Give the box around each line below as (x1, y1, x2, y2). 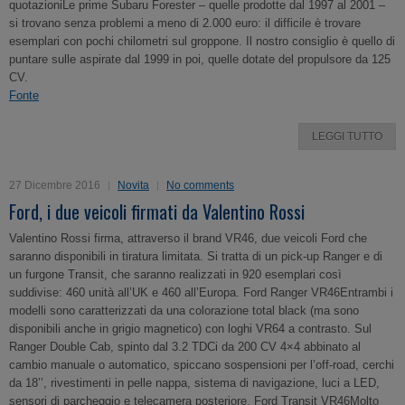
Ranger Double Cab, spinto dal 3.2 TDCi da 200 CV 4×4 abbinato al (9, 340, 361, 353)
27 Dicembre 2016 (9, 179, 100, 192)
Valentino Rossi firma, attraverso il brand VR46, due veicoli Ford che (9, 231, 367, 245)
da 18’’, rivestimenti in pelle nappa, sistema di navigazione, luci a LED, (9, 376, 380, 390)
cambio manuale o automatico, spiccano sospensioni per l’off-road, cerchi (9, 358, 394, 372)
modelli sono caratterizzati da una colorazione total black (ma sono (9, 304, 359, 317)
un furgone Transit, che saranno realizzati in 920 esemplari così (9, 268, 342, 281)
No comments (166, 179, 234, 192)
